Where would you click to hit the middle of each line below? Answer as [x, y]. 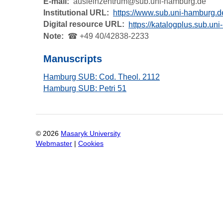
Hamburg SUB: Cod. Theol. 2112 [102, 77]
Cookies [91, 144]
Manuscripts [73, 58]
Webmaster [54, 144]
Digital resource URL [83, 24]
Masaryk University [91, 134]
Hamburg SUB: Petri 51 [85, 88]
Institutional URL [75, 12]
